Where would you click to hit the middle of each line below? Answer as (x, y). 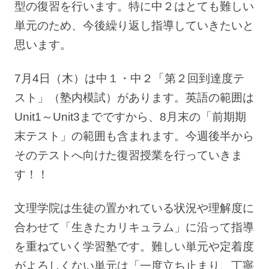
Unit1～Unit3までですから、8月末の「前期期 (130, 117)
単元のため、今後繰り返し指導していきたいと (134, 26)
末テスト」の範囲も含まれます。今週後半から (134, 136)
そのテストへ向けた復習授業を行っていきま (128, 156)
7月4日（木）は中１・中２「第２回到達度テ (129, 79)
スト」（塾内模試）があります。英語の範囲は (134, 98)
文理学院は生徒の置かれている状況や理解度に (134, 208)
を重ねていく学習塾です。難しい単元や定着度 (134, 247)
